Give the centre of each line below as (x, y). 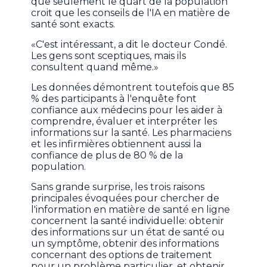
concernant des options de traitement (122, 255)
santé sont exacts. (73, 24)
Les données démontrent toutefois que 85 (133, 88)
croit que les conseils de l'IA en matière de (131, 13)
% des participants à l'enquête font (114, 99)
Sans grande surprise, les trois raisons (118, 187)
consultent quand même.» (95, 67)
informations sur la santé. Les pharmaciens (131, 133)
